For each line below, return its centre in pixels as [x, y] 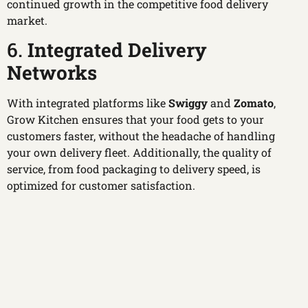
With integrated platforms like [88, 103]
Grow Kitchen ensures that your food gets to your [135, 120]
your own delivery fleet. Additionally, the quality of [139, 153]
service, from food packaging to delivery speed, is [134, 169]
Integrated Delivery [117, 50]
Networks [52, 73]
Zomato [254, 103]
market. [27, 20]
